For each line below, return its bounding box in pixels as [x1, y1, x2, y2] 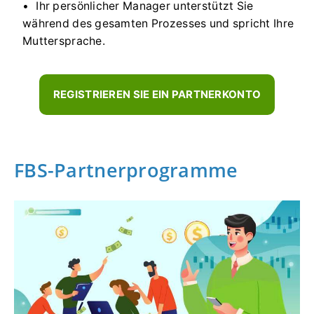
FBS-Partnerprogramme [14, 157, 238, 184]
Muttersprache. [22, 34, 105, 48]
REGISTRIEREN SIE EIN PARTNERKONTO [53, 88, 261, 102]
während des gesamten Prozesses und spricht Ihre [22, 17, 294, 31]
